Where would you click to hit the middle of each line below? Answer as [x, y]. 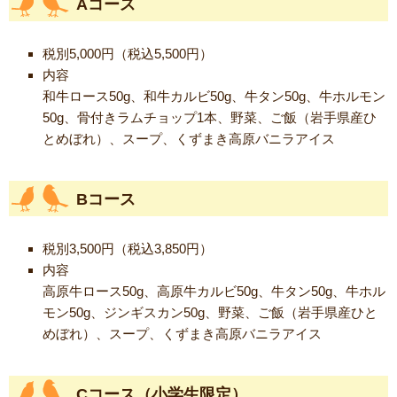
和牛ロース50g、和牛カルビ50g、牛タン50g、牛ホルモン [214, 97]
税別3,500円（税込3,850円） [128, 249]
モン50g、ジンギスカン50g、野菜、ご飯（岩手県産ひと [210, 313]
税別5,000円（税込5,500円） [128, 54]
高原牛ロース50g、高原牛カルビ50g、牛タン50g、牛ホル [214, 292]
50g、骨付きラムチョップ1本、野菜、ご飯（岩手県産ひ [210, 118]
